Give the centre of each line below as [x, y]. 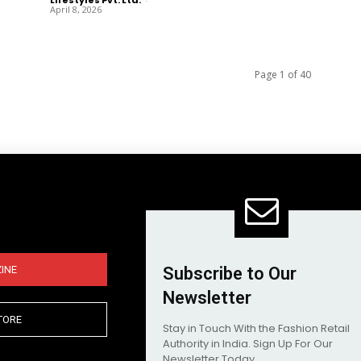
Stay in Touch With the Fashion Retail [256, 329]
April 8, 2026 [75, 9]
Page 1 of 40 [282, 74]
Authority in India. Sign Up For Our [247, 344]
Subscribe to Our [229, 274]
